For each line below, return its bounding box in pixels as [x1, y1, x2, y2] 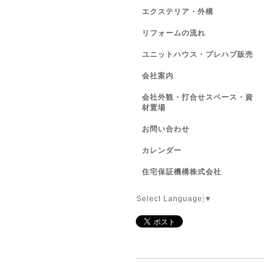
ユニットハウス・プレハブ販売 [142, 50, 253, 59]
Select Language [136, 194, 202, 203]
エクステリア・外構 [142, 7, 213, 16]
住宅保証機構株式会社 [142, 168, 221, 176]
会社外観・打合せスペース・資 [142, 93, 253, 102]
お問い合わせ [142, 125, 190, 133]
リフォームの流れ [142, 29, 206, 37]
